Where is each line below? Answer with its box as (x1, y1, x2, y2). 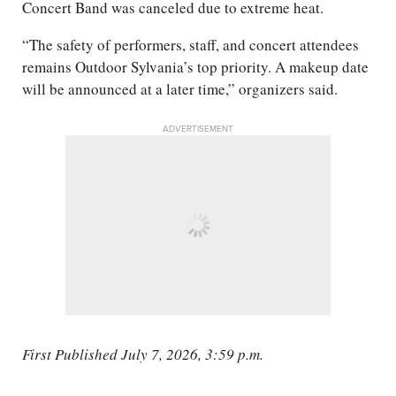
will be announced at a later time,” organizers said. (22, 79, 338, 100)
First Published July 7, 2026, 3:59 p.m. (22, 344, 263, 365)
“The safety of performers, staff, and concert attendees (22, 34, 359, 56)
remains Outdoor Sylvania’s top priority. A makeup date (22, 57, 369, 78)
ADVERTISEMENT (163, 122, 233, 135)
